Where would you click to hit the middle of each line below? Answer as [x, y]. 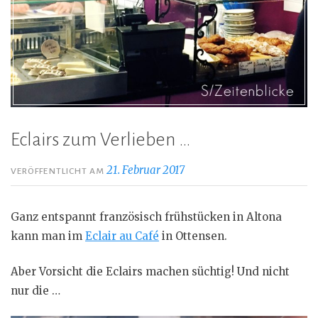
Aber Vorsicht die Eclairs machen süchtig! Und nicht [150, 271]
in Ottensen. [193, 236]
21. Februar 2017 [146, 170]
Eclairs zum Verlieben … [100, 140]
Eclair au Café [122, 236]
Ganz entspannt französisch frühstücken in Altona [146, 217]
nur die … [35, 290]
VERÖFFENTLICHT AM [59, 171]
